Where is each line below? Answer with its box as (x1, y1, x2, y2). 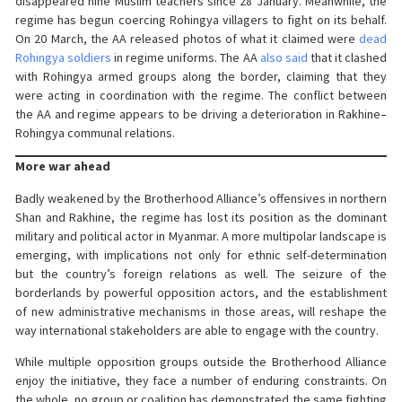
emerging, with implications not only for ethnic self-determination (15, 246, 387, 263)
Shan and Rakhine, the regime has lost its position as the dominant (15, 208, 387, 225)
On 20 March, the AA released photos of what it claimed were (15, 31, 359, 48)
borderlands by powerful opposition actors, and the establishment (15, 284, 387, 301)
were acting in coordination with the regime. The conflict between (15, 87, 387, 104)
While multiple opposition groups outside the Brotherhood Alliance (15, 354, 387, 371)
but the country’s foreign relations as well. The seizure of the (15, 265, 387, 282)
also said (259, 49, 308, 66)
